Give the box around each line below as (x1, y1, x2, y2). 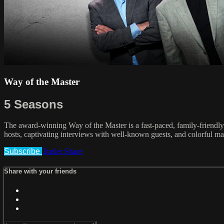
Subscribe (4, 147, 42, 156)
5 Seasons (4, 97, 63, 111)
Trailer (42, 147, 64, 156)
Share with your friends (4, 167, 76, 175)
